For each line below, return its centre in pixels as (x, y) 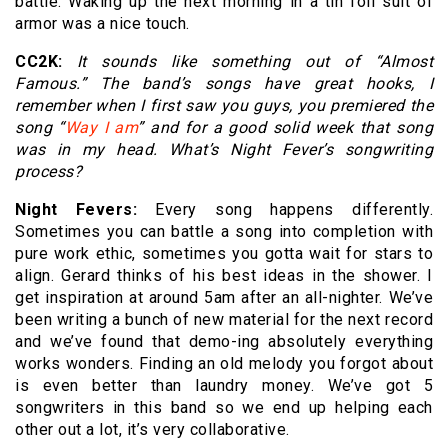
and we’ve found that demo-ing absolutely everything (224, 342)
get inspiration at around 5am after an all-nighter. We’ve (224, 298)
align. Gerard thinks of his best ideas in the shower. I (224, 276)
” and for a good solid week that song (285, 128)
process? (48, 172)
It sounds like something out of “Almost (255, 62)
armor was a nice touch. (102, 24)
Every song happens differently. (285, 210)
